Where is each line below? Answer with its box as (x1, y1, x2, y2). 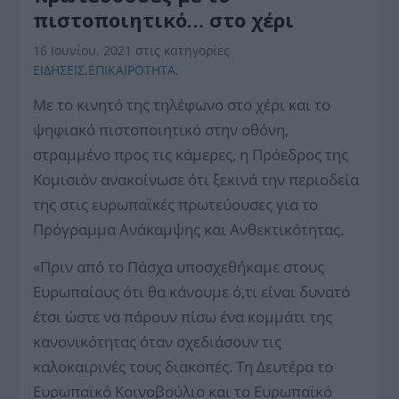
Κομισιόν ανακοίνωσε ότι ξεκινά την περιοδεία (33, 168, 360, 190)
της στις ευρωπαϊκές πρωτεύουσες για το (33, 193, 319, 215)
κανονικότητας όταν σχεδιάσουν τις (33, 330, 282, 352)
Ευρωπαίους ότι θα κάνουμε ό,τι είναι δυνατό (33, 281, 351, 302)
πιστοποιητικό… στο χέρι (33, 5, 295, 33)
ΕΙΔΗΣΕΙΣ (33, 61, 85, 78)
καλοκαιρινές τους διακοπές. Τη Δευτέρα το (33, 355, 334, 377)
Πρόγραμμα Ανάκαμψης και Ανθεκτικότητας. (33, 218, 345, 240)
